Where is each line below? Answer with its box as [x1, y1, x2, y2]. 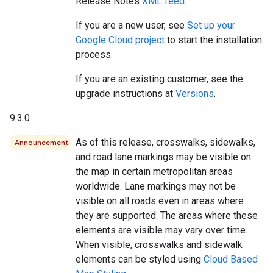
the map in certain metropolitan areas [76, 165, 233, 177]
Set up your [187, 19, 235, 31]
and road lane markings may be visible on [76, 151, 251, 163]
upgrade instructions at [76, 87, 175, 99]
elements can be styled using [76, 253, 204, 265]
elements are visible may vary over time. [76, 224, 247, 236]
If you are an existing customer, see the [76, 73, 243, 85]
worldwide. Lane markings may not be [76, 180, 236, 192]
